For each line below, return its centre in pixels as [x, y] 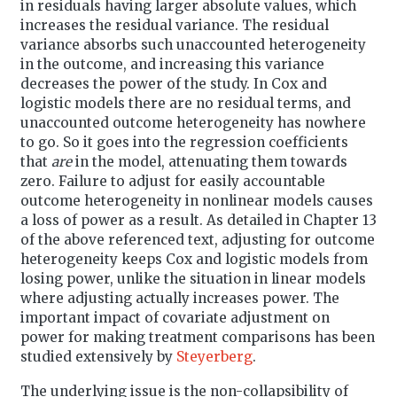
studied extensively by [98, 356]
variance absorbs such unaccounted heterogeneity [193, 44]
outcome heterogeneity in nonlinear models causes [196, 200]
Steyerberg [214, 356]
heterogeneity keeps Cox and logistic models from [194, 259]
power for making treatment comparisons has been [197, 337]
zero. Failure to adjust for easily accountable [172, 181]
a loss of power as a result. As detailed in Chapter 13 [198, 220]
